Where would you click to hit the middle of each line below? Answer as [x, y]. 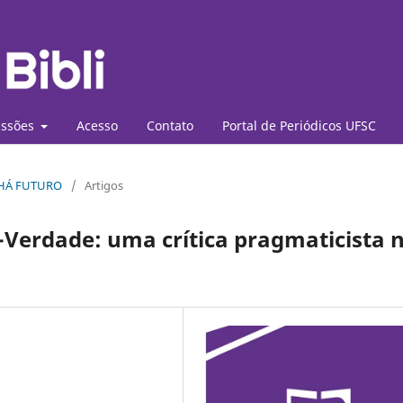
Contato [170, 125]
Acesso [97, 125]
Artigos [104, 185]
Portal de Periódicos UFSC [299, 125]
